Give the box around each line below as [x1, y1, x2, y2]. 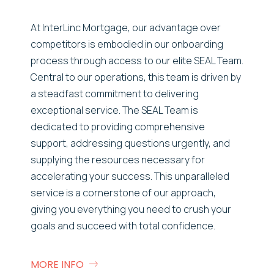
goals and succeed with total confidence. [31, 218, 215, 232]
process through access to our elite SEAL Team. [31, 53, 243, 67]
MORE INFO [31, 257, 86, 272]
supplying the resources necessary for [31, 152, 205, 166]
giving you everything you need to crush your [31, 202, 231, 216]
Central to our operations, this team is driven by [31, 70, 241, 84]
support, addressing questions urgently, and [31, 136, 230, 150]
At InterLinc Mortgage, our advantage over [31, 20, 221, 34]
